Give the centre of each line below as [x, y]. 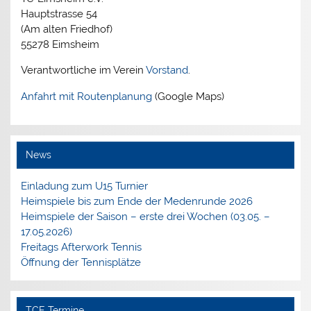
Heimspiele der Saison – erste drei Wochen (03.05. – [146, 216]
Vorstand [167, 70]
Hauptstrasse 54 [59, 14]
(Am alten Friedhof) [67, 30]
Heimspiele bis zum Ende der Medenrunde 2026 [137, 201]
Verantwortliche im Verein [84, 70]
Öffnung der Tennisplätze [81, 262]
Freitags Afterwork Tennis [82, 247]
